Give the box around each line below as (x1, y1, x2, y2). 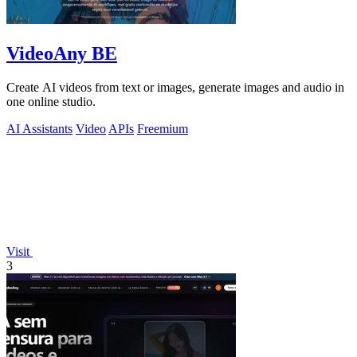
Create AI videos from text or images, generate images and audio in (6, 80, 344, 94)
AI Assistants (6, 121, 73, 135)
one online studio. (6, 94, 96, 108)
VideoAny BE (6, 42, 117, 64)
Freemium (137, 121, 188, 135)
